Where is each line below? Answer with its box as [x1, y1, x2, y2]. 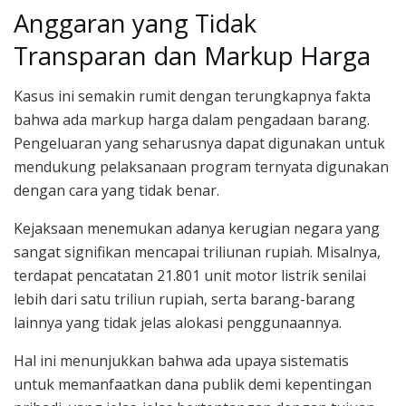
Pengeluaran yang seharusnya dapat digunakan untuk [14, 133, 385, 154]
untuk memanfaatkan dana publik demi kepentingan [14, 374, 372, 395]
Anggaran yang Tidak [14, 5, 256, 40]
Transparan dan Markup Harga [14, 38, 371, 72]
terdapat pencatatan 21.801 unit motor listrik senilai [14, 266, 366, 286]
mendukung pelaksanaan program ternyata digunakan [14, 157, 389, 178]
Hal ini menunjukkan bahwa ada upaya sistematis [14, 351, 349, 372]
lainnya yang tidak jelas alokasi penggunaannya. [14, 313, 342, 333]
